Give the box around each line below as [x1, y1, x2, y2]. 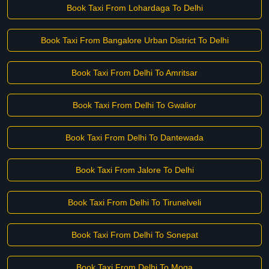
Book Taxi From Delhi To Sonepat [71, 230, 198, 240]
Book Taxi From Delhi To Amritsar [71, 68, 198, 77]
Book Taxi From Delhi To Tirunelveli [68, 198, 201, 207]
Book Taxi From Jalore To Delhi [75, 165, 194, 175]
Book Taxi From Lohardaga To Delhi [66, 3, 203, 13]
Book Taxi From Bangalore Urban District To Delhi [40, 35, 229, 45]
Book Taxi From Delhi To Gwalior [73, 100, 196, 110]
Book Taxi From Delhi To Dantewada [65, 133, 204, 142]
